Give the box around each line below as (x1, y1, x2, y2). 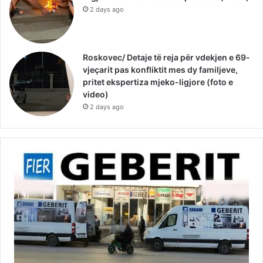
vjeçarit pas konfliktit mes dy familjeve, (83, 64, 238, 75)
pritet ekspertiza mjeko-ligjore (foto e (83, 76, 233, 87)
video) (83, 89, 109, 99)
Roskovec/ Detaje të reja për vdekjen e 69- (83, 52, 250, 62)
